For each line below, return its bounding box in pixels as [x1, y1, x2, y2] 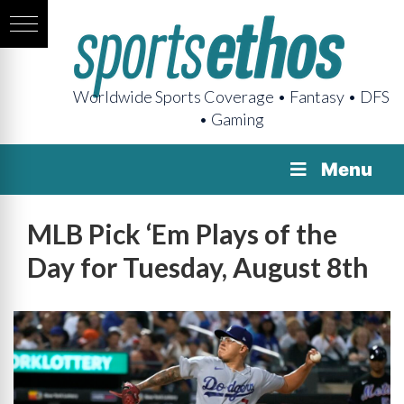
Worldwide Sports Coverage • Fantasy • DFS [73, 87, 390, 106]
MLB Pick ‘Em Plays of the [27, 217, 337, 250]
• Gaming [198, 109, 264, 129]
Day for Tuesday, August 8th [27, 251, 369, 283]
